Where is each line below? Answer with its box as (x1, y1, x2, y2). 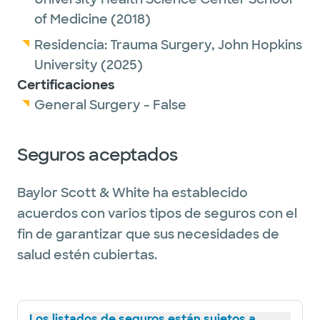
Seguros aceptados (17, 144, 178, 166)
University (34, 56, 98, 74)
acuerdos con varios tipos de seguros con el (17, 205, 297, 222)
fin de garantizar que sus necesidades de (17, 226, 279, 243)
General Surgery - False (34, 96, 186, 114)
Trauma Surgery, (110, 36, 218, 54)
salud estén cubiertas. (17, 246, 157, 264)
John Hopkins (218, 36, 302, 54)
